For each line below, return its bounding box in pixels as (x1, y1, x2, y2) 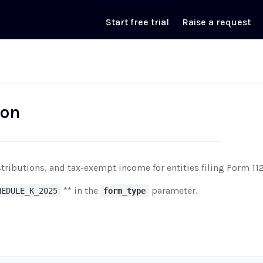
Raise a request (182, 16, 251, 28)
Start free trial (106, 16, 169, 28)
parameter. (149, 185, 197, 196)
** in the (60, 185, 100, 196)
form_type (103, 186, 146, 195)
